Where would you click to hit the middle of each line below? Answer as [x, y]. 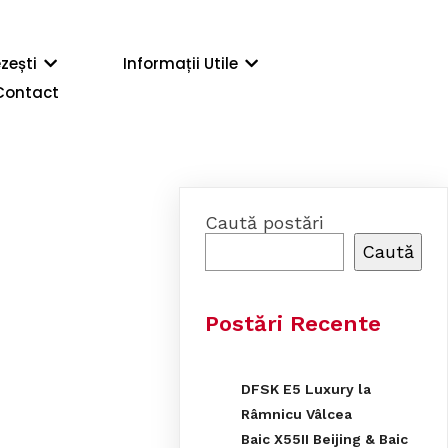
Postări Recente [293, 324]
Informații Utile [181, 64]
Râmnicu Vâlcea [297, 413]
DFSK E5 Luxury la [306, 388]
